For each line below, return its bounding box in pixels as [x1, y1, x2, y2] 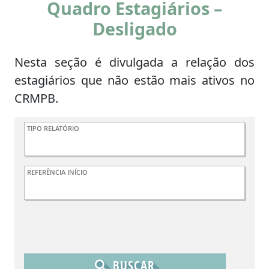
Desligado [92, 17, 177, 41]
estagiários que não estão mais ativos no [14, 72, 255, 89]
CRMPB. [14, 90, 58, 107]
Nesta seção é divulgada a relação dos [14, 54, 255, 71]
